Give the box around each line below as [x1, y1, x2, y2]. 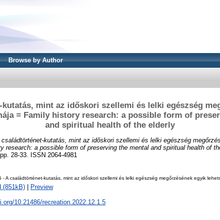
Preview [30, 183, 53, 191]
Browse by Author [8, 56, 63, 64]
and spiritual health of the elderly [45, 120, 175, 130]
